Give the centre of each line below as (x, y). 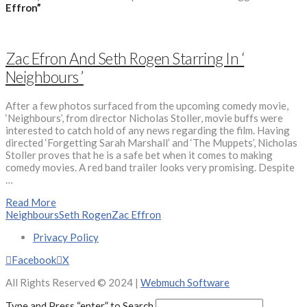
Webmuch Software (185, 282)
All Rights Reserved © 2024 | (73, 282)
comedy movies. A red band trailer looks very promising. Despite (150, 167)
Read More (31, 202)
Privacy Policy (66, 237)
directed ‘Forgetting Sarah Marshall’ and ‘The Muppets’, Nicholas (151, 142)
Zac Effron (136, 214)
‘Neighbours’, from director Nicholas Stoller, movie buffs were (144, 118)
